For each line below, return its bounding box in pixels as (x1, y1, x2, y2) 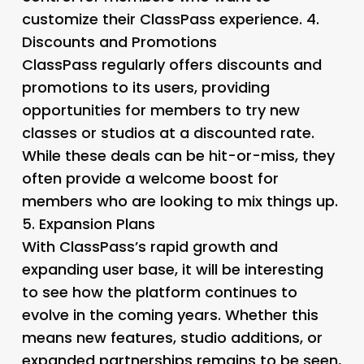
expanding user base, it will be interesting (21, 258, 323, 279)
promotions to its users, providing (21, 76, 270, 97)
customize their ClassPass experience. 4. (21, 8, 319, 29)
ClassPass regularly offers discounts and (21, 54, 322, 75)
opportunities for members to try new (21, 99, 300, 120)
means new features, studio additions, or (21, 327, 323, 348)
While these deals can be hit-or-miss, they (21, 145, 335, 166)
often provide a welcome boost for (21, 167, 279, 188)
